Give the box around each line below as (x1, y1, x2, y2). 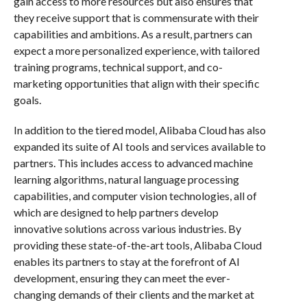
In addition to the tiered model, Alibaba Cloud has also (13, 123, 266, 136)
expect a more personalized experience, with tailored (13, 44, 260, 57)
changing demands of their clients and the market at (13, 288, 254, 301)
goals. (13, 93, 41, 106)
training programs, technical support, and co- (13, 60, 223, 73)
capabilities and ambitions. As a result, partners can (13, 27, 252, 40)
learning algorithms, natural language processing (13, 173, 239, 186)
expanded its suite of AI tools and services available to (13, 140, 266, 153)
